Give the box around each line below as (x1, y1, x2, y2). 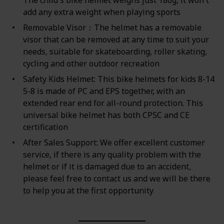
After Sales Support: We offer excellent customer (22, 137, 205, 148)
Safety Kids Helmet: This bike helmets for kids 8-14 (22, 73, 214, 85)
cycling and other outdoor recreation (22, 57, 159, 69)
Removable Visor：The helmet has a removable (22, 21, 201, 33)
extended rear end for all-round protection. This (22, 97, 203, 109)
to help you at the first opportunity (22, 185, 153, 196)
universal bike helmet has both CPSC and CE (22, 109, 189, 121)
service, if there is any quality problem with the (22, 149, 201, 160)
